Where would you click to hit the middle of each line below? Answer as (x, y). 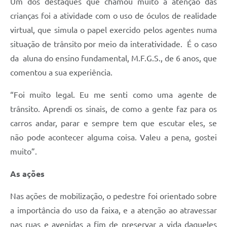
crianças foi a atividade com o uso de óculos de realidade (113, 15)
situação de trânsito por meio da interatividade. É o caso (113, 44)
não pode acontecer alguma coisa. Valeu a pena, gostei (113, 137)
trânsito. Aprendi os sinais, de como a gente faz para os (113, 109)
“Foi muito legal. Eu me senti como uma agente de (113, 94)
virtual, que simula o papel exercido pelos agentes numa (113, 30)
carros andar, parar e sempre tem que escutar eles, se (113, 123)
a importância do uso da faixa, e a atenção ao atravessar (113, 210)
